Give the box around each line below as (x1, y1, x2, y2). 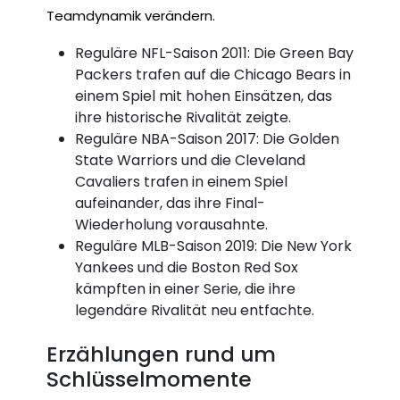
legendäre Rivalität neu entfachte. (75, 299, 314, 321)
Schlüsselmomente (46, 364, 252, 395)
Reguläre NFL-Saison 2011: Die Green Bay (75, 42, 354, 63)
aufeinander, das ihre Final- (75, 192, 265, 213)
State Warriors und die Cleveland (75, 149, 305, 171)
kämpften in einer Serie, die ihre (75, 278, 296, 299)
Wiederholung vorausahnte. (75, 213, 268, 235)
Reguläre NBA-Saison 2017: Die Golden (75, 128, 339, 149)
